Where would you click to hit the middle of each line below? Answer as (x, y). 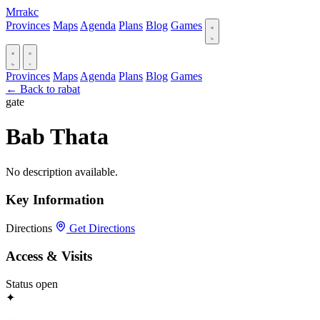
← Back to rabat (43, 89)
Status (19, 284)
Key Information (55, 199)
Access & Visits (49, 256)
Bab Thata (57, 137)
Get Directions (101, 229)
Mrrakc (22, 12)
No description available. (62, 171)
